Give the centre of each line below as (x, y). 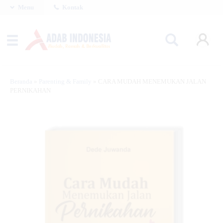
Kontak (72, 7)
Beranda (21, 82)
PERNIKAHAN (30, 91)
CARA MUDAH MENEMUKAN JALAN (152, 82)
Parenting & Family (65, 82)
